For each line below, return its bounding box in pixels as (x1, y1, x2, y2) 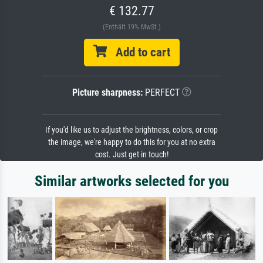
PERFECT (142, 87, 180, 99)
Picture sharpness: (72, 87, 143, 99)
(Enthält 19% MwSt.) (102, 23, 161, 32)
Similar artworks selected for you (34, 173, 229, 190)
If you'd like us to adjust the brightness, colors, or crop (45, 125, 218, 136)
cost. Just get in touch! (95, 150, 168, 160)
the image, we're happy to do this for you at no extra (48, 137, 215, 148)
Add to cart (106, 45, 170, 60)
